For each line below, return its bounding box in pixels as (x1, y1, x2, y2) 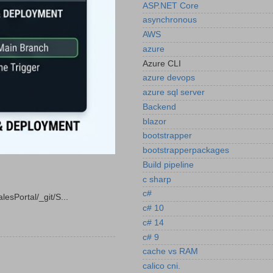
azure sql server (143, 88, 205, 97)
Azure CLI (143, 58, 181, 68)
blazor (143, 116, 166, 126)
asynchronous (143, 15, 197, 25)
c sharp (143, 174, 171, 184)
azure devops (143, 73, 195, 83)
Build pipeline (143, 160, 194, 169)
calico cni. (143, 261, 180, 271)
